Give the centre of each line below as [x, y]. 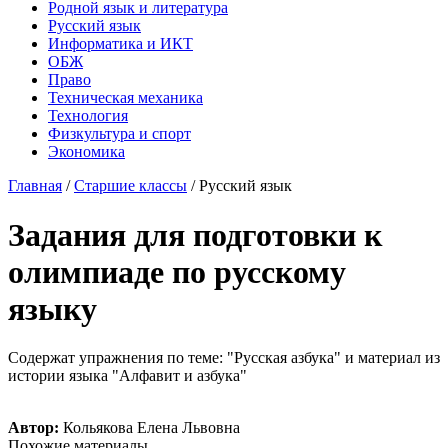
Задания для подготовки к [195, 234]
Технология [88, 116]
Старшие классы [130, 186]
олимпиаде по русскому [177, 271]
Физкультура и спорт [119, 134]
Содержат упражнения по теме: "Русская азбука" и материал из [224, 358]
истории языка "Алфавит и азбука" [127, 376]
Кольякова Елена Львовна [149, 428]
